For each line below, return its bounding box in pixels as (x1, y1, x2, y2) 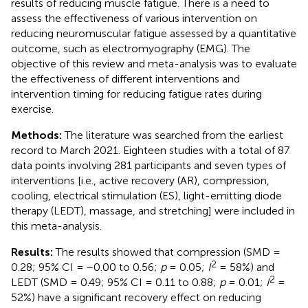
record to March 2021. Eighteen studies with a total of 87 (11, 143, 289, 157)
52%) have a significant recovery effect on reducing (11, 290, 261, 304)
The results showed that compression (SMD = (53, 245, 280, 258)
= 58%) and (217, 260, 274, 274)
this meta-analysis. (11, 219, 102, 232)
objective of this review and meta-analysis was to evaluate (11, 56, 297, 70)
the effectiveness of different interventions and (11, 71, 240, 85)
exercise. (11, 102, 54, 115)
